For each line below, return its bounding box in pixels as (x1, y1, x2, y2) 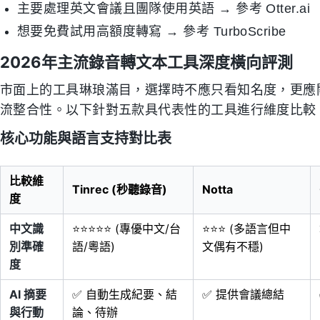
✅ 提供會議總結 (202, 287, 284, 301)
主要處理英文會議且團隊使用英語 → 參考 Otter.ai (17, 1, 311, 16)
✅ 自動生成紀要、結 (72, 287, 177, 301)
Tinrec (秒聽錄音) (72, 182, 167, 196)
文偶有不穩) (202, 239, 264, 254)
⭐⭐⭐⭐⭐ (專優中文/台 (72, 221, 181, 236)
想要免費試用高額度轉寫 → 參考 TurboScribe (17, 24, 286, 39)
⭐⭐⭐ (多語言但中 (202, 221, 291, 236)
